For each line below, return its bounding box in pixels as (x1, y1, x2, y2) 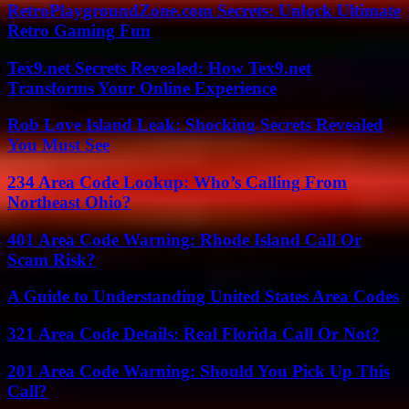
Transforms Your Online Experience (7, 78, 277, 98)
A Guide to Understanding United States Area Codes (7, 287, 399, 307)
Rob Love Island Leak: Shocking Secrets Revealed (7, 115, 383, 135)
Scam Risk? (7, 249, 96, 269)
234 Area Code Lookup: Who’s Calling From (7, 172, 347, 192)
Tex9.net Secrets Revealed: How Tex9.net (7, 58, 311, 78)
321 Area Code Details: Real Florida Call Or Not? (7, 324, 380, 344)
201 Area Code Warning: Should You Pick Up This (7, 361, 390, 381)
